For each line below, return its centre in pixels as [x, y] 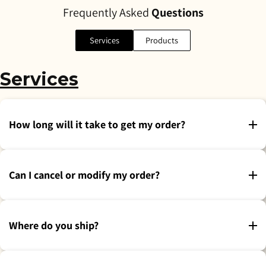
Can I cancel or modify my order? [84, 175]
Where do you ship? [54, 226]
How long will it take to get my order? [97, 125]
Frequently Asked [107, 12]
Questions [177, 12]
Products [162, 40]
